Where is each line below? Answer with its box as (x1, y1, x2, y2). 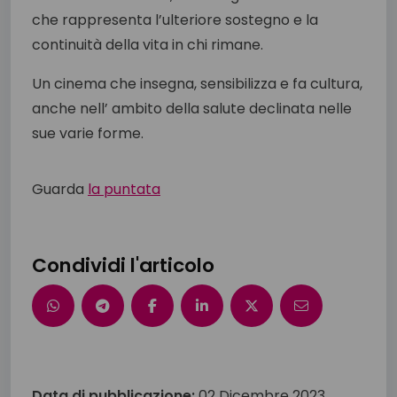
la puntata (88, 178, 160, 199)
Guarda (32, 178, 88, 199)
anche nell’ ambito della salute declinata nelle (32, 97, 352, 119)
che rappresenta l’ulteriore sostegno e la (32, 9, 318, 30)
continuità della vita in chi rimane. (32, 34, 263, 55)
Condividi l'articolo (32, 251, 214, 279)
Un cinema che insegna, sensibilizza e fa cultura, (32, 73, 362, 94)
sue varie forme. (32, 122, 144, 144)
